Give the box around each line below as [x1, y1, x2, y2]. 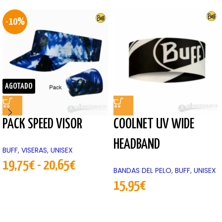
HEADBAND [113, 138, 160, 152]
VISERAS [21, 145, 47, 156]
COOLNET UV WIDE [113, 117, 194, 132]
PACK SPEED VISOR [2, 117, 82, 132]
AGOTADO [5, 82, 33, 91]
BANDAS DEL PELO [113, 166, 171, 176]
